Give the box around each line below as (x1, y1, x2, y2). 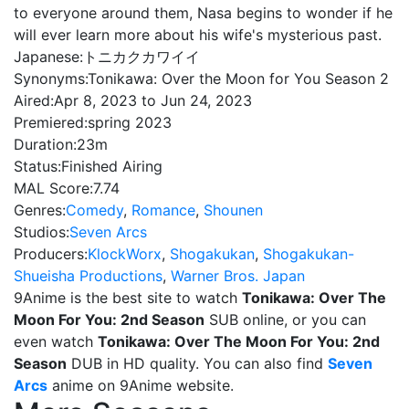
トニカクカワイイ (83, 47, 200, 66)
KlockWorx (88, 245, 162, 263)
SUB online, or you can (204, 310, 366, 329)
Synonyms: (14, 69, 88, 88)
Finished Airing (61, 157, 163, 175)
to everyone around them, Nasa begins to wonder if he (14, 4, 393, 22)
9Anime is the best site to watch (14, 288, 242, 307)
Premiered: (14, 113, 88, 131)
